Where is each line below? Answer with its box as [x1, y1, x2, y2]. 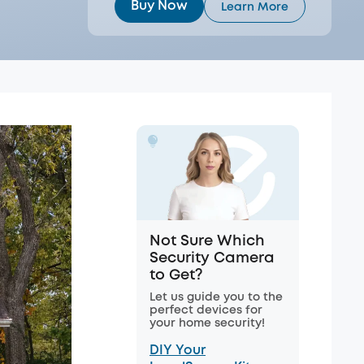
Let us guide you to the [149, 292, 283, 302]
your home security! [149, 318, 265, 328]
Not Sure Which [149, 235, 265, 248]
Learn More [220, 2, 288, 12]
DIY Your [149, 344, 206, 357]
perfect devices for [149, 305, 262, 315]
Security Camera [149, 252, 275, 265]
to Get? [149, 269, 202, 282]
